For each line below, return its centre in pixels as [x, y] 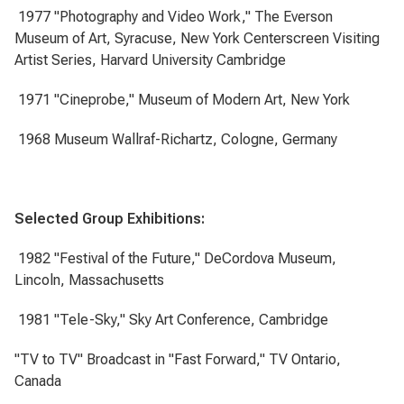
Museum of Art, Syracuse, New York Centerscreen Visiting [197, 38]
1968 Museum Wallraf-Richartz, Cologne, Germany [178, 139]
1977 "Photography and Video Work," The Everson [175, 17]
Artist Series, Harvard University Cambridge [150, 60]
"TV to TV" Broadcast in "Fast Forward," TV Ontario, [178, 359]
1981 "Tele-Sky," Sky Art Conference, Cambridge [173, 320]
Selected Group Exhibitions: [110, 219]
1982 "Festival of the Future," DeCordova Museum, [177, 258]
